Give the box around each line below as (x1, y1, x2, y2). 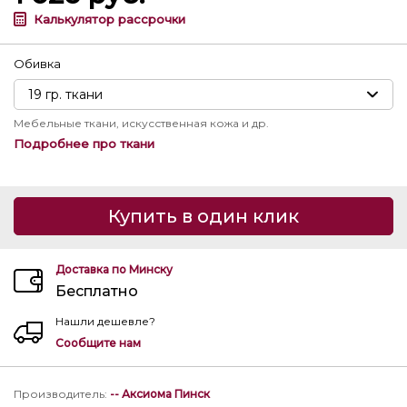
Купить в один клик (108, 205, 299, 227)
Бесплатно (55, 283, 138, 300)
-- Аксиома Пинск (110, 387, 210, 401)
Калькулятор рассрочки (34, 12, 185, 26)
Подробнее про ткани (14, 136, 154, 151)
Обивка (14, 56, 61, 71)
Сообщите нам (55, 336, 141, 350)
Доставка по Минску (55, 263, 173, 276)
